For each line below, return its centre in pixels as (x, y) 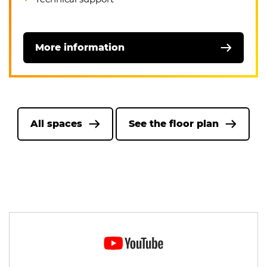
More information (80, 47)
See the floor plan (174, 123)
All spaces (56, 123)
